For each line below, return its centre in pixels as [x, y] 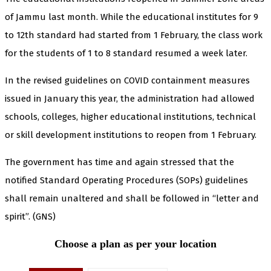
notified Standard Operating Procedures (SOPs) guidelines [126, 180]
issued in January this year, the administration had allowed [130, 98]
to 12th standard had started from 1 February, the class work [134, 35]
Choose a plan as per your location [135, 243]
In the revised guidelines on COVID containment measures [127, 80]
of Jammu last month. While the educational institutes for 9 [132, 17]
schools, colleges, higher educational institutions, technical [130, 116]
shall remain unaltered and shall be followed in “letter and [132, 198]
